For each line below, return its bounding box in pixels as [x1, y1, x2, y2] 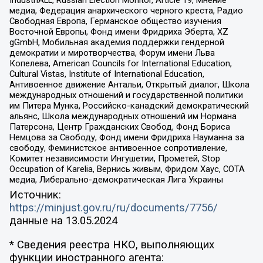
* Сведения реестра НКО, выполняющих [9, 238, 214, 251]
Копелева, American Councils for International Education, [9, 58, 232, 69]
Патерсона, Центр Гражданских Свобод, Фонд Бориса [9, 122, 230, 133]
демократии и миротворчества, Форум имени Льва [9, 48, 215, 59]
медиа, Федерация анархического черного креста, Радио [9, 5, 243, 16]
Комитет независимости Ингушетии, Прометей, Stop [9, 153, 220, 164]
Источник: [9, 188, 61, 201]
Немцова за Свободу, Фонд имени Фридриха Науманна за [9, 132, 244, 143]
